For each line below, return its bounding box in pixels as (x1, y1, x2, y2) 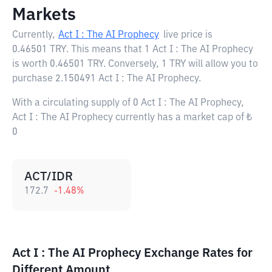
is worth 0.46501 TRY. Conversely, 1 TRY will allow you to (12, 59, 258, 69)
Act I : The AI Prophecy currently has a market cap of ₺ (12, 113, 253, 123)
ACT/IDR (24, 171, 73, 183)
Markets (12, 7, 76, 24)
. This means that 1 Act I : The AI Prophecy (66, 45, 253, 55)
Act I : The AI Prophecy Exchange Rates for (12, 247, 253, 259)
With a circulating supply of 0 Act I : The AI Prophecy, (12, 98, 244, 108)
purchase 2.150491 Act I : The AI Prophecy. (12, 74, 201, 84)
